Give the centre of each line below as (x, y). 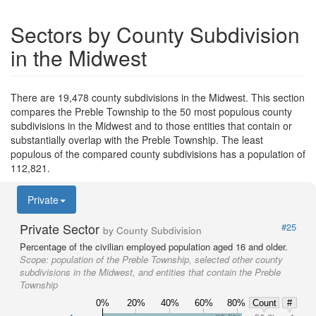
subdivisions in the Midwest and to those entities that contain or (151, 126)
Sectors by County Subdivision (155, 34)
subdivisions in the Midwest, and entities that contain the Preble (150, 272)
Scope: (36, 259)
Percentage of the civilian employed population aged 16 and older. (154, 247)
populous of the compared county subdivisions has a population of (158, 154)
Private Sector (61, 229)
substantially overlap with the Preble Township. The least (137, 140)
